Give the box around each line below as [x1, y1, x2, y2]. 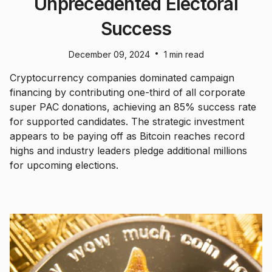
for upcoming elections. [10, 158, 118, 171]
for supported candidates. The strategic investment [10, 115, 244, 127]
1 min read [163, 49, 204, 59]
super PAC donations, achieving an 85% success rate [10, 100, 256, 113]
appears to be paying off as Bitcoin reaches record [10, 129, 245, 142]
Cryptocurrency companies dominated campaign [10, 71, 234, 84]
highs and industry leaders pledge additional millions [10, 144, 247, 157]
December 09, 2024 [68, 49, 150, 59]
